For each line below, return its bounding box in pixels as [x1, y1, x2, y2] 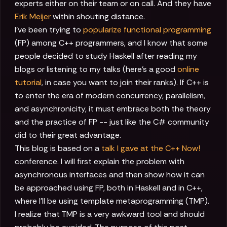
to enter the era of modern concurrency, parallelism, [15, 90, 205, 101]
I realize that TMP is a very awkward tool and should [15, 209, 205, 220]
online [177, 64, 199, 75]
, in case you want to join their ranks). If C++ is [42, 77, 209, 88]
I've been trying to [15, 24, 83, 35]
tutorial [15, 77, 42, 88]
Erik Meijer [15, 11, 51, 22]
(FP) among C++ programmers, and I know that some [15, 37, 208, 49]
